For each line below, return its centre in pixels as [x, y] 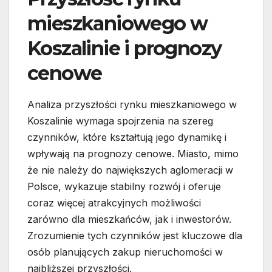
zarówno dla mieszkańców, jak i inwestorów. [129, 219]
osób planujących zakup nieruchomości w [125, 252]
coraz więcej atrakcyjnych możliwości [114, 203]
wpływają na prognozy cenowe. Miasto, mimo [133, 154]
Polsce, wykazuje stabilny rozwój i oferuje [124, 187]
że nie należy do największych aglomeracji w [130, 170]
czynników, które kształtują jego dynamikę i [127, 138]
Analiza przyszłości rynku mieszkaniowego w [132, 105]
